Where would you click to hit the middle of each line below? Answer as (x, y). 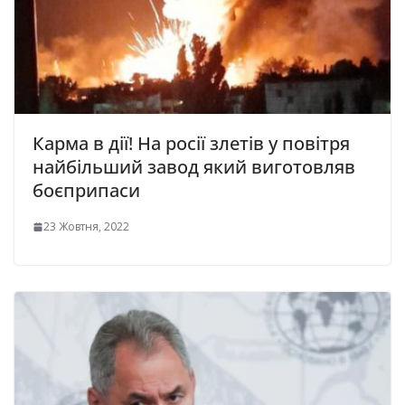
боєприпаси (86, 191)
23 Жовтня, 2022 (86, 227)
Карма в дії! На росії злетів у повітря (191, 144)
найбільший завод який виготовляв (194, 167)
